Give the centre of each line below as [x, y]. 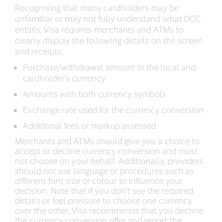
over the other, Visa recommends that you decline [109, 210]
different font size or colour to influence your [99, 180]
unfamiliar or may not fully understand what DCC [108, 18]
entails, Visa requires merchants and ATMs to [99, 29]
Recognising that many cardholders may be [97, 7]
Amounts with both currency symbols [95, 94]
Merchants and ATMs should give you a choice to [107, 141]
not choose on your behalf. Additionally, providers [109, 161]
